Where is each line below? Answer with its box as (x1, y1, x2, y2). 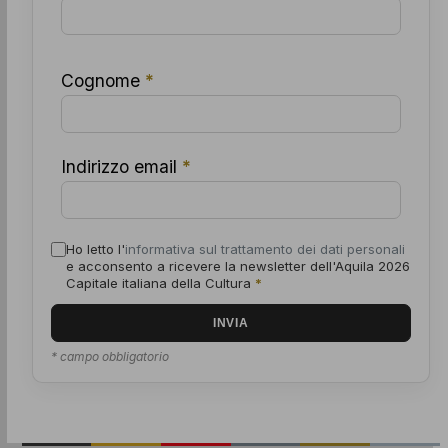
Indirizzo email (60, 156, 182, 178)
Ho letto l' (65, 241, 125, 258)
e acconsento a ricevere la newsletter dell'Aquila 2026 (65, 258, 410, 275)
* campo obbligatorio (50, 349, 169, 365)
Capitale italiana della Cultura (65, 275, 255, 292)
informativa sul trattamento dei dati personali (124, 241, 405, 258)
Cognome (60, 70, 145, 92)
